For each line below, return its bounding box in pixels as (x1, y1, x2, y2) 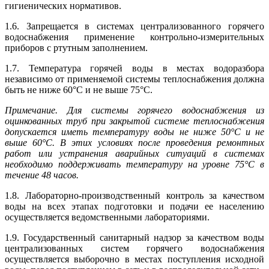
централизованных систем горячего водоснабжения (5, 243, 264, 254)
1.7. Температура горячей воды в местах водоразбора (5, 63, 264, 74)
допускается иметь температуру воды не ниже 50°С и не (5, 127, 264, 138)
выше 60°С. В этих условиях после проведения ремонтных (5, 138, 264, 148)
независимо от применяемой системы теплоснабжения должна (5, 74, 264, 85)
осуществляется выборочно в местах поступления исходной (5, 254, 264, 265)
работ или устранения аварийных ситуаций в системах (5, 148, 264, 159)
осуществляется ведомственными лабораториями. (5, 212, 210, 223)
